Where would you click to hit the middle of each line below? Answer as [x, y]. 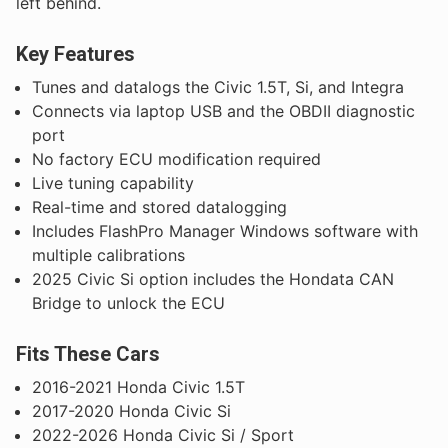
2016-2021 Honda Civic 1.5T [138, 386]
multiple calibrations [108, 255]
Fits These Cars [88, 353]
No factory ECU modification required [176, 159]
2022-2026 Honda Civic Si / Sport [163, 434]
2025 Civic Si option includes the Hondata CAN [213, 279]
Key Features [75, 54]
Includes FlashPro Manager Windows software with [225, 231]
